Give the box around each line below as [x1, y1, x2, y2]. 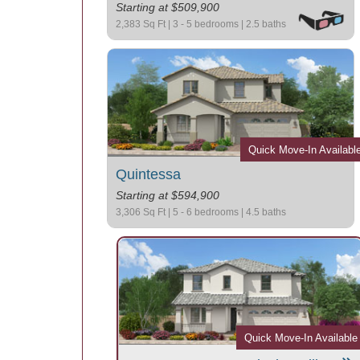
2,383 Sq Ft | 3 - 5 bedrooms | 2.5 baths [116, 18, 286, 31]
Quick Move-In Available [244, 332, 358, 345]
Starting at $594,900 [116, 189, 219, 202]
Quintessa [116, 166, 181, 183]
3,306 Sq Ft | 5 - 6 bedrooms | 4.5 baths [116, 207, 286, 219]
